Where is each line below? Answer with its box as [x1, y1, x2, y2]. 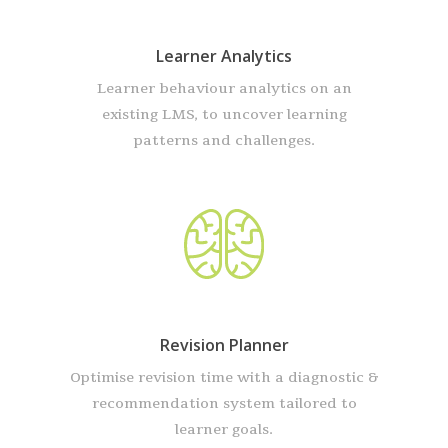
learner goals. [175, 420, 273, 440]
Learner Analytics [156, 45, 292, 68]
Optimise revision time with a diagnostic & [69, 368, 379, 388]
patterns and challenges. [133, 131, 315, 151]
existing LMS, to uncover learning [101, 105, 347, 125]
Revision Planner [159, 334, 289, 357]
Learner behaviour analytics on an [96, 79, 352, 99]
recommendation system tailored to [91, 394, 357, 414]
